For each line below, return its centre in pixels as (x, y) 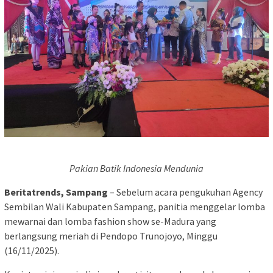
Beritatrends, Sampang (56, 192)
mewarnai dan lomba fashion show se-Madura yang (110, 221)
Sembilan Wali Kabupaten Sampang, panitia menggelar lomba (135, 206)
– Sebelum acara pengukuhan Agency (185, 192)
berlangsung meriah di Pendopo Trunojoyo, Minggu (111, 236)
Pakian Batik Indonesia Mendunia (136, 168)
